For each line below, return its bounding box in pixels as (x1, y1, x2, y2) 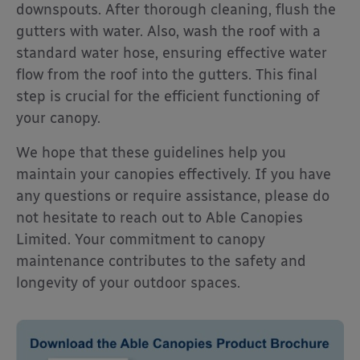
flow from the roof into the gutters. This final (16, 66, 317, 84)
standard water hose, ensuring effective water (16, 44, 327, 63)
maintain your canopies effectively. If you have (16, 166, 331, 184)
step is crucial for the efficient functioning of (16, 88, 320, 106)
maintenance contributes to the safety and (16, 252, 306, 271)
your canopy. (16, 109, 100, 128)
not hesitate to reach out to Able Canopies (16, 209, 303, 227)
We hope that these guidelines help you (16, 144, 286, 162)
